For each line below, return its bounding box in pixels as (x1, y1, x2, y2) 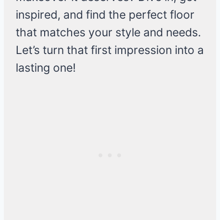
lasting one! (16, 61, 76, 75)
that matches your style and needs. (16, 26, 201, 40)
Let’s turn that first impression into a (16, 43, 204, 57)
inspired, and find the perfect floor (16, 8, 194, 22)
